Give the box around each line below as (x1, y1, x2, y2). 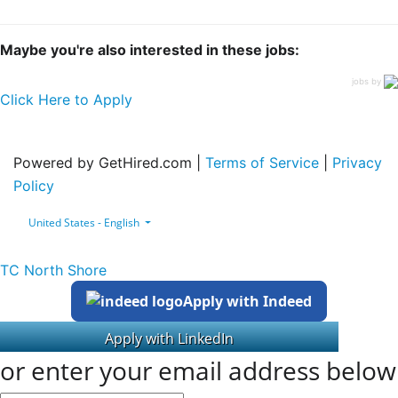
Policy (13, 176, 54, 195)
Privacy (332, 153, 382, 171)
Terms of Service (205, 153, 319, 171)
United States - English (26, 215, 142, 231)
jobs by (352, 76, 384, 86)
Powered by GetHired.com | (13, 153, 205, 171)
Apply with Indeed (183, 291, 312, 312)
